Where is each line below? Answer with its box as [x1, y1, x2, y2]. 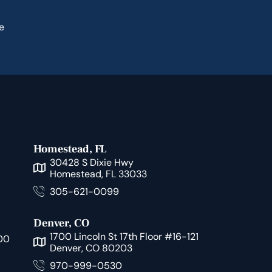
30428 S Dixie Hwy [50, 156, 134, 169]
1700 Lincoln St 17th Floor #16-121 [50, 230, 199, 243]
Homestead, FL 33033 [50, 168, 148, 180]
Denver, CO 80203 [50, 242, 133, 254]
